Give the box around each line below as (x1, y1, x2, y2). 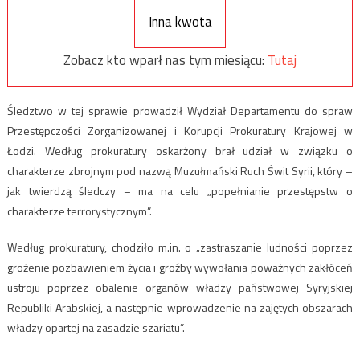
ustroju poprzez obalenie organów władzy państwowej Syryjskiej (6, 278, 354, 296)
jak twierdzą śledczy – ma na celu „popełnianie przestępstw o (6, 182, 354, 199)
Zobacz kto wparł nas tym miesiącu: (63, 50, 268, 72)
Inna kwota (148, 11, 212, 33)
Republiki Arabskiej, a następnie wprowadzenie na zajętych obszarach (6, 298, 354, 316)
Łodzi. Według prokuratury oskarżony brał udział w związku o (6, 141, 354, 159)
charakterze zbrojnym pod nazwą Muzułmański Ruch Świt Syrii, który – (6, 162, 354, 179)
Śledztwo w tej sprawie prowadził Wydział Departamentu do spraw (6, 101, 354, 119)
